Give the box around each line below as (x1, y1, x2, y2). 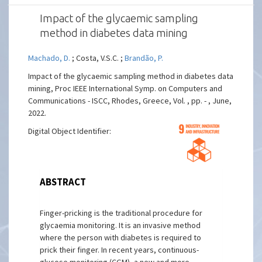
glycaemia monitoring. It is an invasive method (40, 220, 201, 230)
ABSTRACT (40, 175, 87, 188)
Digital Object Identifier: (28, 126, 112, 136)
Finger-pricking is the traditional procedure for (40, 208, 203, 218)
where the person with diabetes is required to (40, 232, 202, 243)
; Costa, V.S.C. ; (70, 53, 125, 63)
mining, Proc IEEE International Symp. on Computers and (28, 83, 223, 94)
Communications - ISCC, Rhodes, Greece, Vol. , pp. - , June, (28, 95, 232, 106)
